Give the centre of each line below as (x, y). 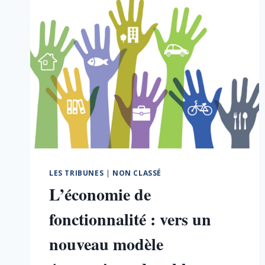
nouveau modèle (106, 244)
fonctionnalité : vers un (130, 219)
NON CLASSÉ (137, 172)
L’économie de (100, 194)
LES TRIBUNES (77, 172)
